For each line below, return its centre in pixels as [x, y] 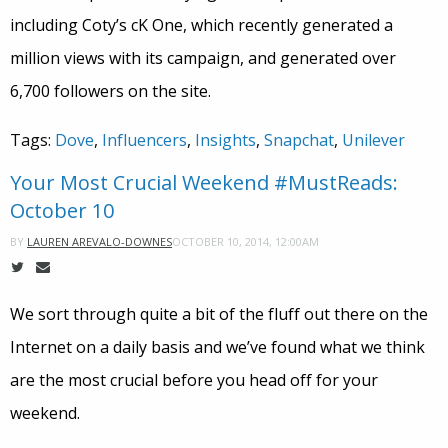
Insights [225, 140]
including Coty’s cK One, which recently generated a [201, 25]
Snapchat [299, 140]
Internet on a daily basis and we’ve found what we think [217, 347]
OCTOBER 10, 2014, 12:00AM [245, 241]
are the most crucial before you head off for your [194, 380]
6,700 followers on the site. [110, 91]
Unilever [373, 140]
